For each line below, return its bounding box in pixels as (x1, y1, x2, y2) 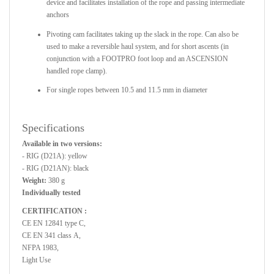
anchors (46, 10, 69, 19)
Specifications (22, 121, 84, 134)
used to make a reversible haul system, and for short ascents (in (46, 42, 229, 51)
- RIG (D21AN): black (22, 163, 89, 172)
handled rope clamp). (46, 66, 107, 75)
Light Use (22, 255, 51, 264)
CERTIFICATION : (22, 206, 87, 215)
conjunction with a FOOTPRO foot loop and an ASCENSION (46, 54, 228, 63)
